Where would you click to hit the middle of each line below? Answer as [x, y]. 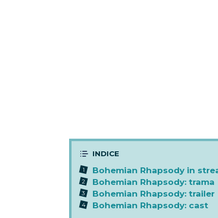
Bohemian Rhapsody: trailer [154, 194]
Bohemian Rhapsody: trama [154, 182]
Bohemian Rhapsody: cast [150, 205]
